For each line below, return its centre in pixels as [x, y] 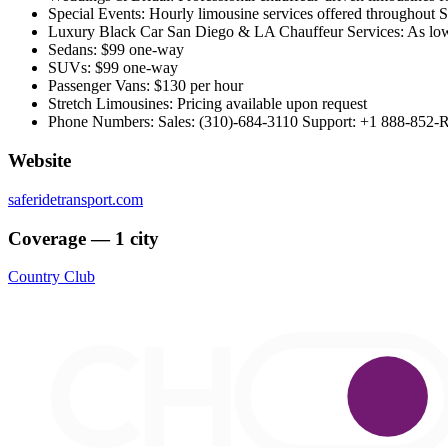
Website [39, 161]
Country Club [51, 277]
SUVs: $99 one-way [113, 68]
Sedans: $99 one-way [116, 50]
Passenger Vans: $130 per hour [145, 86]
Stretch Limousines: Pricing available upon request [207, 104]
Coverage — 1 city [83, 238]
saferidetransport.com [75, 199]
